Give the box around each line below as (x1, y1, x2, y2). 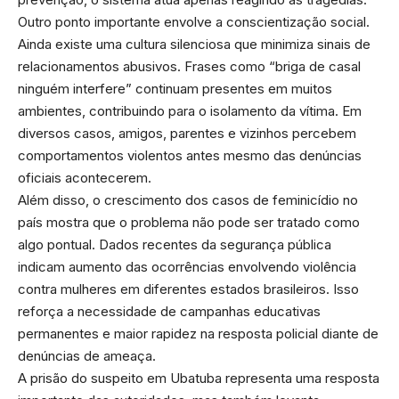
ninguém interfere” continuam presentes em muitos (18, 79, 332, 97)
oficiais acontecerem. (18, 168, 151, 186)
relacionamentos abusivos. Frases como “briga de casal (18, 57, 361, 75)
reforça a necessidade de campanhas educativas (18, 302, 321, 320)
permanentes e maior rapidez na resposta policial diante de (18, 324, 379, 342)
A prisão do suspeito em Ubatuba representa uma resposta (18, 369, 379, 387)
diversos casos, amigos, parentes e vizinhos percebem (18, 124, 356, 142)
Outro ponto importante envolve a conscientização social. (18, 12, 370, 30)
